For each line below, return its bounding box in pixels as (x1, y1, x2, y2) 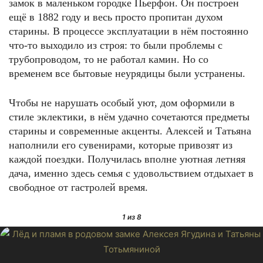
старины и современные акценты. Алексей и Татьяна (9, 125, 251, 137)
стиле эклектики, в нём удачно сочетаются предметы (9, 111, 249, 123)
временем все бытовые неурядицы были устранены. (9, 68, 245, 79)
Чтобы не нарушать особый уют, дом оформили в (9, 97, 235, 109)
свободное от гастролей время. (9, 181, 148, 193)
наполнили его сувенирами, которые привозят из (9, 139, 232, 151)
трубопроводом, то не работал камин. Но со (9, 53, 208, 65)
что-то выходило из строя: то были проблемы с (9, 39, 222, 51)
